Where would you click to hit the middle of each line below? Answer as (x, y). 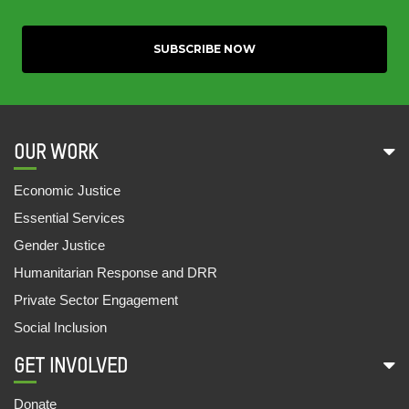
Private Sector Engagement (96, 299)
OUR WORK (56, 153)
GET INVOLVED (71, 367)
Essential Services (69, 217)
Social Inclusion (60, 327)
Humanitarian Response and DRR (115, 272)
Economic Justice (67, 190)
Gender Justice (59, 245)
